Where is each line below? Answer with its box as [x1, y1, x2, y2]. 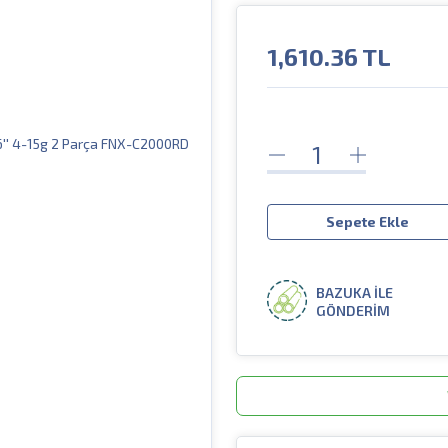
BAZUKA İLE [316, 284, 393, 302]
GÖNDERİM [316, 302, 390, 320]
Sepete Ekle [325, 213, 409, 230]
